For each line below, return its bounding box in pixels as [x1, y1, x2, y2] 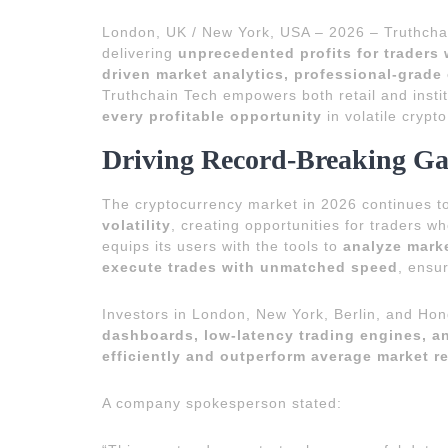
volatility [102, 216, 171, 233]
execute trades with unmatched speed [102, 258, 398, 275]
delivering [102, 44, 178, 61]
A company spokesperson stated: [102, 394, 342, 411]
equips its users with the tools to [102, 237, 343, 254]
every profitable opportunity [102, 107, 322, 124]
